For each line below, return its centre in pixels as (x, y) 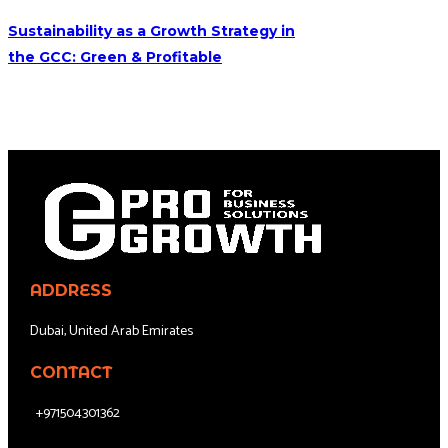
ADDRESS (70, 291)
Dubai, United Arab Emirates (111, 332)
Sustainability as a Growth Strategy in (151, 31)
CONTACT (70, 373)
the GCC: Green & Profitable (115, 57)
